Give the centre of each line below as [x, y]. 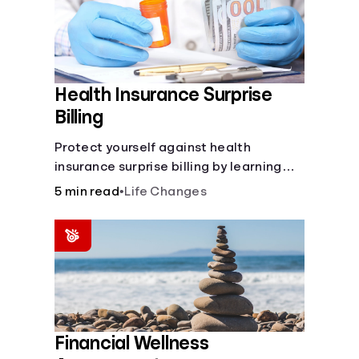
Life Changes [166, 192]
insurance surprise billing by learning [168, 167]
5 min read [87, 192]
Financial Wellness [132, 343]
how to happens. [106, 186]
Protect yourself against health [153, 147]
